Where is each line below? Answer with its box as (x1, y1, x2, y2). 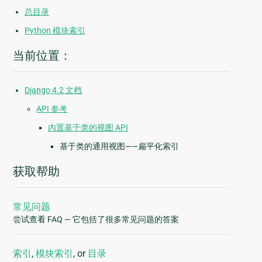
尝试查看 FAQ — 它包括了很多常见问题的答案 (13, 215, 180, 225)
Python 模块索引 (25, 26, 86, 36)
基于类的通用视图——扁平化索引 (60, 142, 180, 151)
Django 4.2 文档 (25, 85, 82, 95)
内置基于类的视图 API (48, 123, 129, 133)
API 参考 (36, 104, 68, 114)
